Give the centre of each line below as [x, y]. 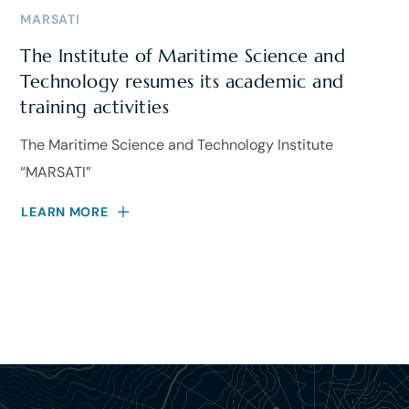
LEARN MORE [65, 211]
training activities [95, 107]
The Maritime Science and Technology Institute [177, 144]
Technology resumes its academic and [182, 81]
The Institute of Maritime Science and [183, 56]
